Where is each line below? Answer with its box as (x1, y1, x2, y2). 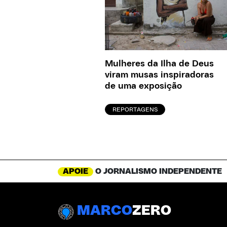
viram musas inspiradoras (105, 70, 214, 80)
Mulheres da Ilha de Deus (105, 59, 214, 69)
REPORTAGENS (112, 106, 158, 113)
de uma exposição (105, 82, 182, 91)
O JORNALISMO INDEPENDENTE (93, 167, 222, 176)
